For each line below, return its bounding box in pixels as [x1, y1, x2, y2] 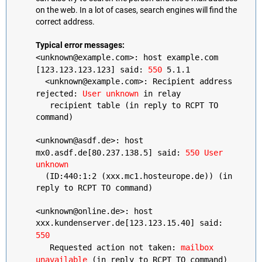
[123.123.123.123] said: [36, 64, 148, 75]
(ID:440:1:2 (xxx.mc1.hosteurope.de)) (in [36, 171, 232, 181]
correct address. [36, 16, 95, 27]
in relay [139, 88, 181, 99]
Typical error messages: [36, 40, 125, 50]
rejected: [36, 88, 82, 99]
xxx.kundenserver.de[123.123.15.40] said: [36, 218, 223, 228]
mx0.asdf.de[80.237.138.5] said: [36, 147, 185, 158]
